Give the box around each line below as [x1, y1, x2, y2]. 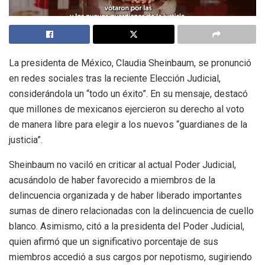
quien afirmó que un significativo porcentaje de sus [9, 235, 218, 247]
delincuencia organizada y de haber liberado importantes [9, 189, 242, 201]
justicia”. [9, 134, 43, 146]
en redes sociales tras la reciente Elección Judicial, [9, 72, 221, 84]
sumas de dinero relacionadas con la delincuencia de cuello [9, 205, 254, 216]
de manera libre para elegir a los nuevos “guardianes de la [9, 118, 247, 130]
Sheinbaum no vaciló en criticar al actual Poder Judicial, [9, 159, 236, 170]
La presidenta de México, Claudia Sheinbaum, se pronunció [9, 57, 251, 69]
